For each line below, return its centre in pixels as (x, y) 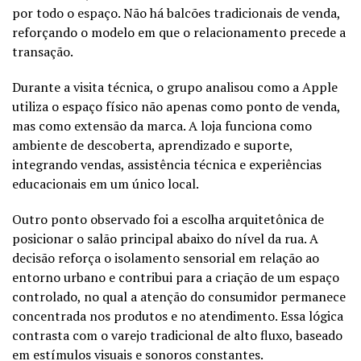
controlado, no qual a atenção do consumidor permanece (179, 296)
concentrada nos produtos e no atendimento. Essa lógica (178, 315)
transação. (43, 51)
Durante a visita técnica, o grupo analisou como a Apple (175, 87)
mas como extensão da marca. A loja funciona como (162, 125)
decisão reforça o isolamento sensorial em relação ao (166, 257)
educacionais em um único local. (106, 183)
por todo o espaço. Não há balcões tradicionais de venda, (176, 12)
